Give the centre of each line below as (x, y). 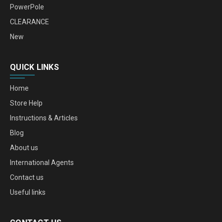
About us (24, 147)
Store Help (26, 103)
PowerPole (27, 7)
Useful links (28, 192)
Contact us (27, 177)
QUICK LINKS (34, 67)
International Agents (42, 162)
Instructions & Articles (44, 118)
